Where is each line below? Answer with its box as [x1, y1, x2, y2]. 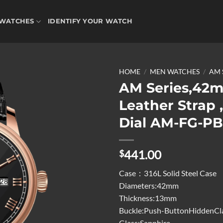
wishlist [73, 118, 97, 127]
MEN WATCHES [150, 68, 200, 76]
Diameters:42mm [119, 180, 179, 190]
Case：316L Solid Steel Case [119, 168, 217, 178]
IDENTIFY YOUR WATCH [48, 17, 132, 25]
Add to [74, 110, 95, 118]
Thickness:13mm [119, 193, 177, 203]
